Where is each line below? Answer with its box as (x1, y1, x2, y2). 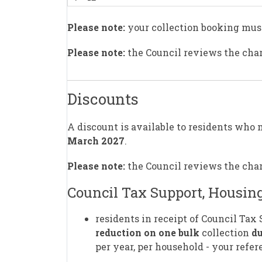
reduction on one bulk (95, 226, 199, 239)
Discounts (67, 89, 139, 109)
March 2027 (67, 134, 125, 147)
